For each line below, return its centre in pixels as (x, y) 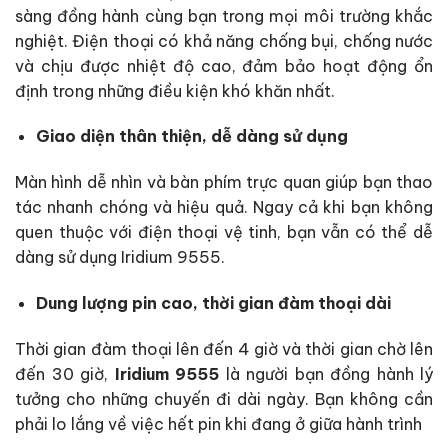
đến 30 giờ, (65, 373)
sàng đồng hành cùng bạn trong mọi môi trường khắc (224, 15)
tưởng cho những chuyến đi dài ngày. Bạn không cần (224, 398)
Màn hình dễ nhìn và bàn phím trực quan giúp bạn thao (224, 182)
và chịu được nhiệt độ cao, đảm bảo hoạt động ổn (224, 65)
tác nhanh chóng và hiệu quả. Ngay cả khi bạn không (224, 207)
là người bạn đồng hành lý (326, 373)
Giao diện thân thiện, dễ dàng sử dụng (191, 136)
